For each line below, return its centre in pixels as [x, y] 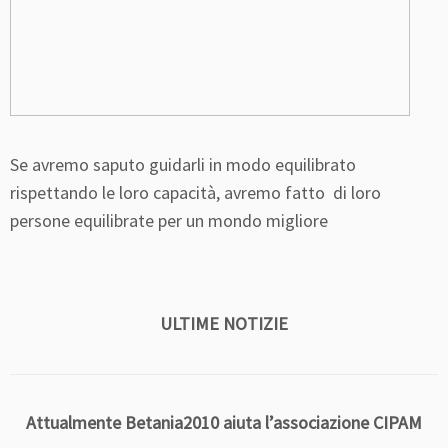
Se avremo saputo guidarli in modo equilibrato [183, 165]
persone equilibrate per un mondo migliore [169, 221]
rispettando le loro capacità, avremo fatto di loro [195, 193]
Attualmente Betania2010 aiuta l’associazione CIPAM [224, 423]
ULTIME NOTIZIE [224, 324]
